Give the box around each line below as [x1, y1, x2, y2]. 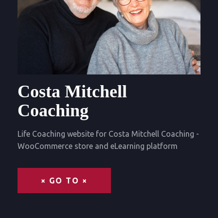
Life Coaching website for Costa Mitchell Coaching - [18, 129, 199, 138]
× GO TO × [41, 176, 88, 185]
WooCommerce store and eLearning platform [18, 141, 178, 150]
